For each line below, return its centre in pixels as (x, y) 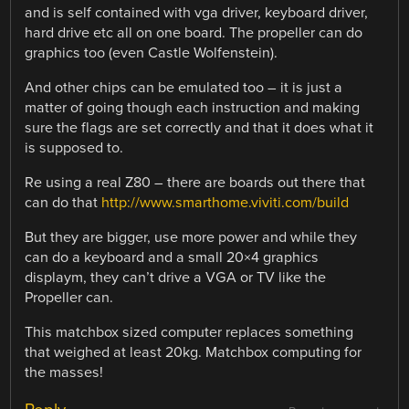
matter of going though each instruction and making (193, 107)
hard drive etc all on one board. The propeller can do (194, 32)
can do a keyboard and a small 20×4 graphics (172, 258)
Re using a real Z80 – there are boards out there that (195, 183)
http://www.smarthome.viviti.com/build (225, 203)
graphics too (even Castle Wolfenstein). (152, 52)
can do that (63, 203)
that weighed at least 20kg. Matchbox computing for (194, 353)
